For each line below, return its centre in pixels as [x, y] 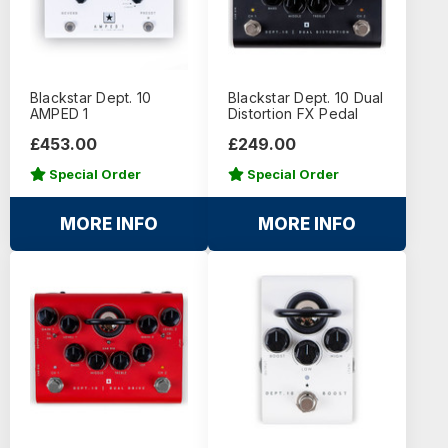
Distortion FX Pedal [293, 114]
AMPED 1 [59, 114]
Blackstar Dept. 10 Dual [305, 98]
